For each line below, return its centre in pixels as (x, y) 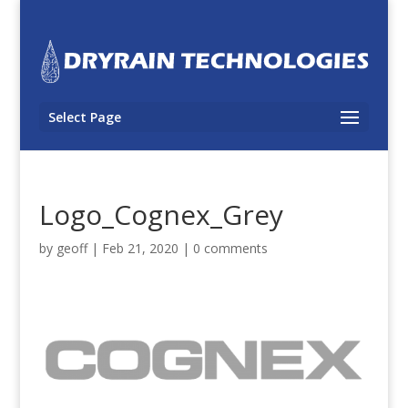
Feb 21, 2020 (140, 248)
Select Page (84, 117)
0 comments (230, 248)
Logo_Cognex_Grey (161, 214)
